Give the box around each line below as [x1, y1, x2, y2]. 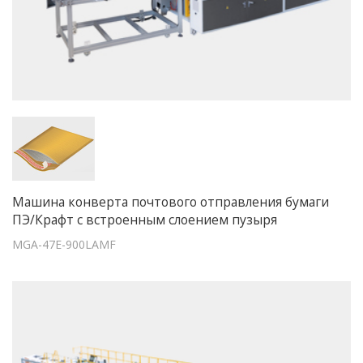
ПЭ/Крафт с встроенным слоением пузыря [12, 210, 277, 228]
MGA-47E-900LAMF [12, 236, 116, 252]
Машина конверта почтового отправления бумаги [12, 192, 329, 211]
